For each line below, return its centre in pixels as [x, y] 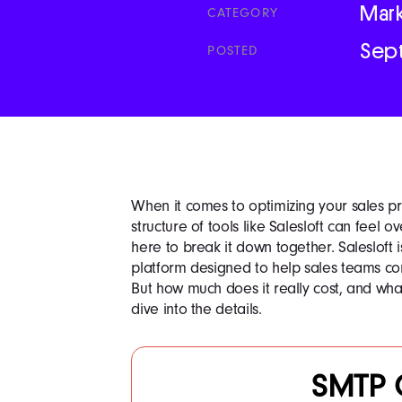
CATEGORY [243, 13]
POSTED [233, 51]
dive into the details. [197, 309]
